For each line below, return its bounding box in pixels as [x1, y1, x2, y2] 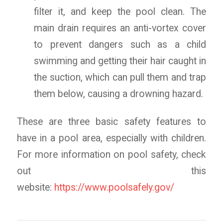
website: [16, 182, 54, 194]
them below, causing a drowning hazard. [34, 88, 204, 100]
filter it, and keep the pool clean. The [34, 6, 207, 18]
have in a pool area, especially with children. [16, 132, 207, 144]
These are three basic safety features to [16, 116, 207, 128]
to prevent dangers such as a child [34, 39, 207, 51]
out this [16, 165, 207, 177]
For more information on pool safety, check [16, 149, 207, 161]
